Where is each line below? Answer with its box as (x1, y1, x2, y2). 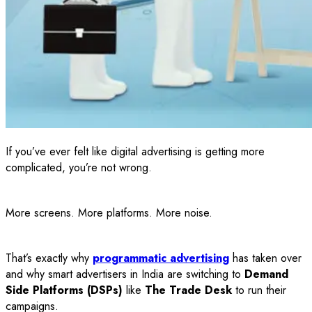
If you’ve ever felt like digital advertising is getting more (6, 143, 265, 160)
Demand (244, 266, 288, 283)
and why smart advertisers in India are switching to (6, 266, 244, 283)
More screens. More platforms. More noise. (6, 205, 212, 221)
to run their (232, 282, 286, 299)
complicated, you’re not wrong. (6, 159, 152, 176)
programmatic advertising (93, 250, 229, 267)
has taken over (229, 250, 302, 267)
